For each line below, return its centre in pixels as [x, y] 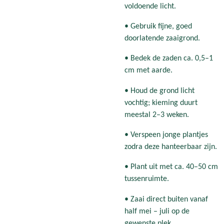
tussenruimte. [147, 179]
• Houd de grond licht [159, 91]
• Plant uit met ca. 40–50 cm [171, 167]
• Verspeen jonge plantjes [166, 135]
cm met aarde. [148, 71]
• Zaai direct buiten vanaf [166, 199]
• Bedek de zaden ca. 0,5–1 [169, 59]
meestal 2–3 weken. [157, 115]
